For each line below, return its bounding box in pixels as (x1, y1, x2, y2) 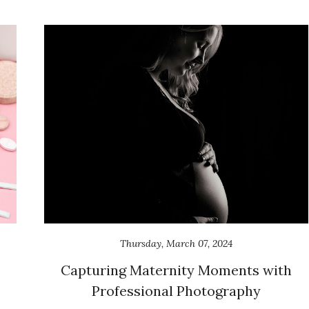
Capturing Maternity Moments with (61, 261, 292, 279)
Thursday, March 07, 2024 (120, 237, 232, 250)
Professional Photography (92, 281, 261, 299)
